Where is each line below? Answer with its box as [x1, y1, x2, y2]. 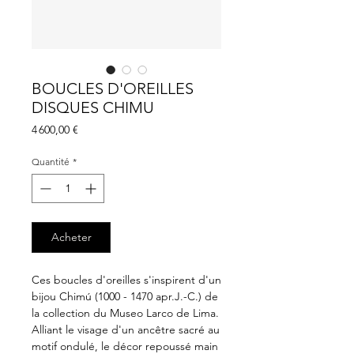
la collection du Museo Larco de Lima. [32, 305, 219, 320]
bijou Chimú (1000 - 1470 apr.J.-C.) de [32, 288, 218, 303]
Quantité [32, 155, 70, 168]
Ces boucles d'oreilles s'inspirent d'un [32, 272, 221, 287]
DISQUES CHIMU [32, 97, 154, 117]
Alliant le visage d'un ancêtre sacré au [32, 322, 220, 337]
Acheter [51, 229, 92, 244]
